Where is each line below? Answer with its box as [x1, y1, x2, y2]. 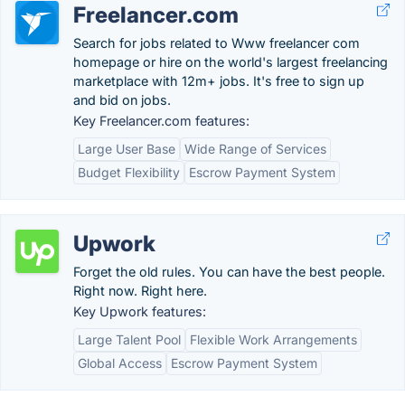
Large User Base [78, 141, 175, 156]
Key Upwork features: [73, 304, 206, 319]
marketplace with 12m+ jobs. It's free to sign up [73, 73, 364, 89]
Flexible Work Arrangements [190, 332, 357, 347]
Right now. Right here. [73, 283, 207, 298]
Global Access [78, 355, 162, 371]
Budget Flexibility [78, 165, 180, 180]
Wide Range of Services [184, 141, 326, 156]
